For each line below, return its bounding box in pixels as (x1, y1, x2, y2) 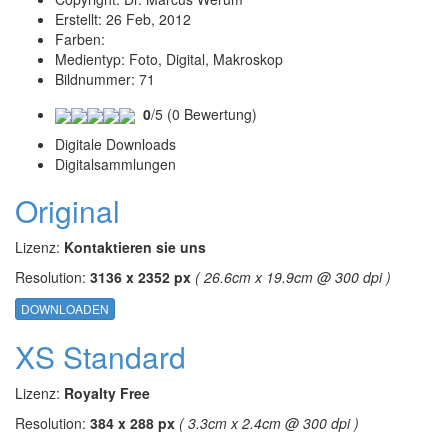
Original (15, 188, 120, 232)
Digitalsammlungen (55, 153, 176, 174)
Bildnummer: (55, 68, 139, 89)
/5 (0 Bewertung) (151, 103, 257, 124)
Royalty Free (64, 383, 150, 404)
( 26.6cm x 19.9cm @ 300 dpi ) (195, 266, 391, 287)
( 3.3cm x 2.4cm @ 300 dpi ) (179, 413, 359, 434)
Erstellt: (55, 8, 106, 29)
